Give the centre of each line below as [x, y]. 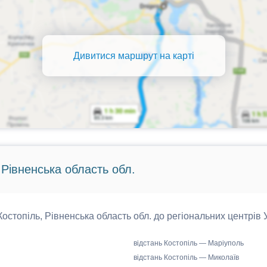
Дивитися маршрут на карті [133, 55]
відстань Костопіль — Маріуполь [189, 243]
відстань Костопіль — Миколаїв [186, 257]
